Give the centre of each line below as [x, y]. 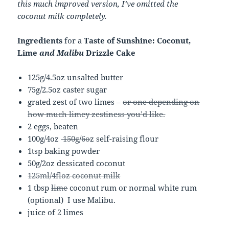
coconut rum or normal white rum [132, 188]
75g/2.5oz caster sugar [67, 90]
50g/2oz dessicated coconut [77, 163]
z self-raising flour [124, 139]
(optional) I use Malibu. [72, 200]
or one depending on [161, 102]
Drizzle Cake [110, 53]
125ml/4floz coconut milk [74, 176]
